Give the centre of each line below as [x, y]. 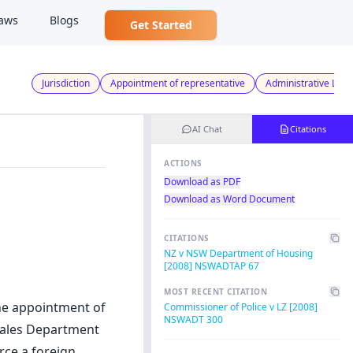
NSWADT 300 [193, 320]
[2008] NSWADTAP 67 [212, 266]
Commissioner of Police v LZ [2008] [241, 307]
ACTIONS [183, 163]
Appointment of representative [178, 83]
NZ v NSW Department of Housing [238, 253]
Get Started [161, 25]
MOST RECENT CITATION [216, 292]
